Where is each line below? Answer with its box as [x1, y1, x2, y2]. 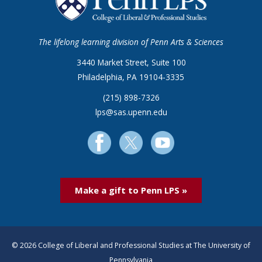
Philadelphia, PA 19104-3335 [78, 71, 184, 83]
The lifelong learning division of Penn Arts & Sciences [39, 36, 223, 48]
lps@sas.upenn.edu [95, 106, 167, 118]
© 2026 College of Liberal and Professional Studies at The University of [12, 240, 250, 251]
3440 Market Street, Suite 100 [76, 57, 186, 68]
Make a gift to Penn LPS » [75, 184, 187, 196]
